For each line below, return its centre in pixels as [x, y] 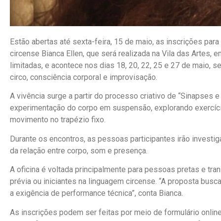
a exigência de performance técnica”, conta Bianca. [96, 193]
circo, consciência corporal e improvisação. [84, 77]
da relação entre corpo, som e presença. [79, 150]
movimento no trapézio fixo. [58, 120]
